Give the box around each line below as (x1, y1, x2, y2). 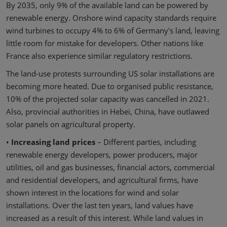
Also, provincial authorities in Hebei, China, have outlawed (6, 106, 209, 117)
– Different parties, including (97, 137, 196, 147)
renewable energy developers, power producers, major (6, 149, 198, 160)
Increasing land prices (11, 137, 97, 147)
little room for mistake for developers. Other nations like (6, 38, 203, 49)
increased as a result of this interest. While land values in (6, 213, 203, 223)
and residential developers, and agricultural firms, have (6, 175, 198, 185)
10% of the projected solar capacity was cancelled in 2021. (6, 94, 209, 104)
